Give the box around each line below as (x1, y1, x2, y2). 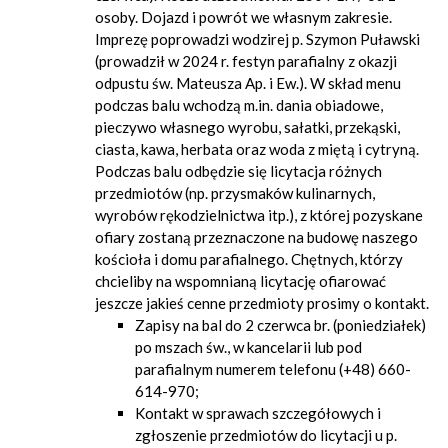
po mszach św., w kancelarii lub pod (135, 338, 362, 356)
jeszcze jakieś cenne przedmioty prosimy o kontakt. (95, 294, 429, 312)
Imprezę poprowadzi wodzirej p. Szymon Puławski (95, 30, 420, 48)
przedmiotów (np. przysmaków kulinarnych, (95, 184, 375, 202)
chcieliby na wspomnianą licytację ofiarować (95, 272, 386, 290)
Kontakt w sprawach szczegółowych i (135, 404, 381, 422)
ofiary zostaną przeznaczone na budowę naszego (95, 228, 418, 246)
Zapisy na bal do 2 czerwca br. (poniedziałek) (135, 316, 426, 334)
